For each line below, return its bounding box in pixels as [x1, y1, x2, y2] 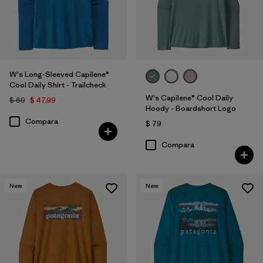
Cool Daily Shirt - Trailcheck [9, 79, 106, 90]
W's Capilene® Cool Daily [145, 92, 233, 103]
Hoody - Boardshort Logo [145, 103, 236, 113]
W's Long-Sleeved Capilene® [9, 69, 109, 79]
